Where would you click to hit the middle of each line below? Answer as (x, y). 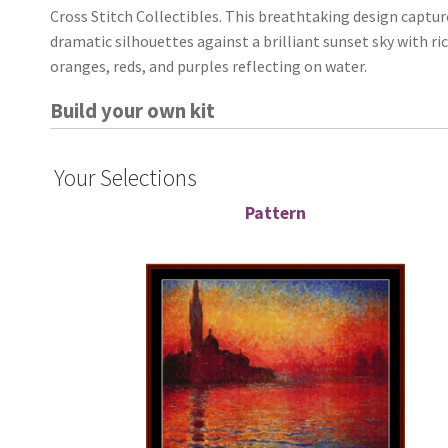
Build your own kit (133, 111)
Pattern (276, 213)
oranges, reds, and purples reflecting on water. (209, 66)
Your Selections (126, 178)
